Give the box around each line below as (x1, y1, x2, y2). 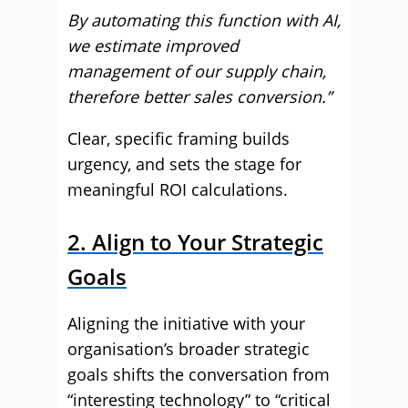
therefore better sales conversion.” (67, 86, 331, 107)
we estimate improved (67, 35, 239, 56)
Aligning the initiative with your (67, 312, 305, 334)
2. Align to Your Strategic (67, 227, 323, 257)
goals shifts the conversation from (67, 363, 330, 385)
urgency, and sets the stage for (67, 153, 301, 175)
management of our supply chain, (67, 60, 326, 82)
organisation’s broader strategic (67, 338, 310, 360)
